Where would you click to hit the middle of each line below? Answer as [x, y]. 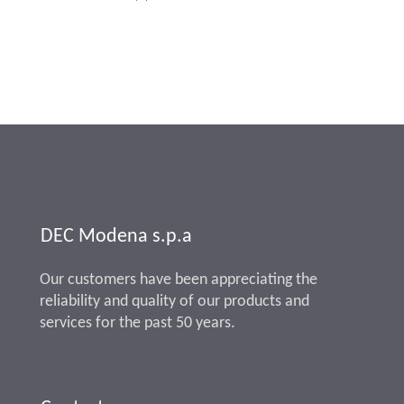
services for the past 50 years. [138, 324]
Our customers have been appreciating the [179, 280]
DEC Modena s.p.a [116, 237]
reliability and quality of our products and [174, 302]
